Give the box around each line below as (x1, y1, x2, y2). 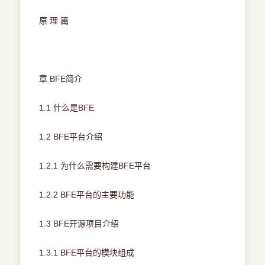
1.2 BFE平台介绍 (39, 132, 103, 142)
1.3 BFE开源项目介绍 (39, 219, 119, 229)
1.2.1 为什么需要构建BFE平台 (39, 161, 151, 171)
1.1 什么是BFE (39, 103, 95, 113)
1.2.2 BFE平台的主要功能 (39, 190, 135, 200)
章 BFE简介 (39, 74, 83, 84)
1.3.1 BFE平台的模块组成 (39, 248, 135, 258)
